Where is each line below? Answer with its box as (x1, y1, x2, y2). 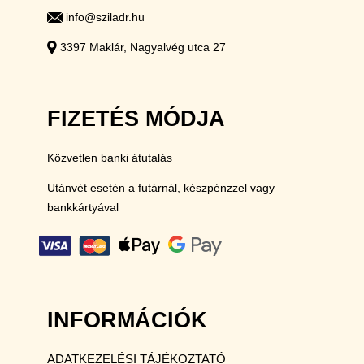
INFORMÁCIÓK (47, 306, 207, 332)
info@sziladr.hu (63, 10, 145, 24)
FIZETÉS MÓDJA (47, 105, 225, 131)
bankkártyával (47, 200, 119, 214)
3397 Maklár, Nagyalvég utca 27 (57, 40, 226, 54)
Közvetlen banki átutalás (47, 150, 172, 164)
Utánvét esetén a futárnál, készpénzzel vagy (47, 180, 275, 194)
